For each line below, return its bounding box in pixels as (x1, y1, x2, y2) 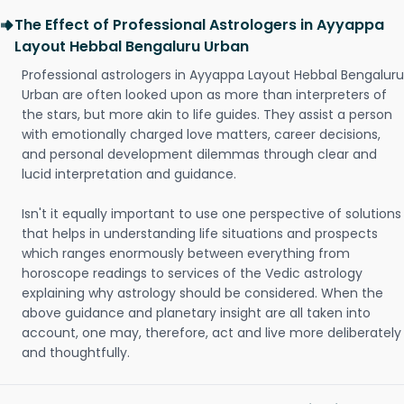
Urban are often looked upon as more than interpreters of (22, 86, 387, 104)
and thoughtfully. (22, 344, 130, 362)
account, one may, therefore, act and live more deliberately (22, 324, 401, 342)
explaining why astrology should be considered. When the (22, 284, 383, 302)
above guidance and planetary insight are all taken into (22, 304, 371, 322)
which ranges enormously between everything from (22, 244, 350, 262)
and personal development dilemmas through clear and (22, 145, 377, 163)
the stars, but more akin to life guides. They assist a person (22, 106, 392, 124)
